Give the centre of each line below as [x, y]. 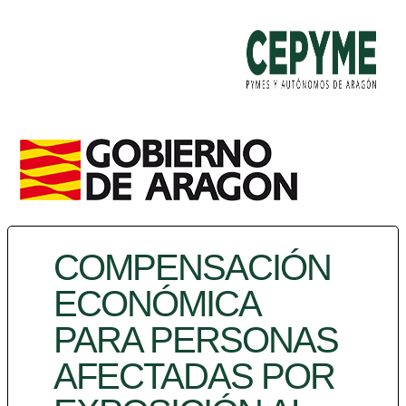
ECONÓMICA [156, 304]
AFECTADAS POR [194, 376]
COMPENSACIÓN [192, 267]
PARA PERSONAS [196, 340]
